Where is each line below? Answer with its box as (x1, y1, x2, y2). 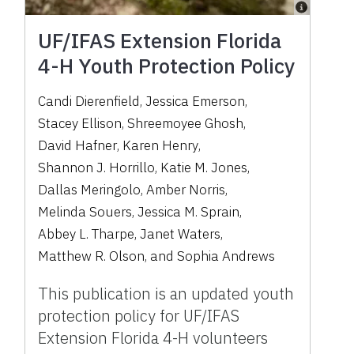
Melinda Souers (38, 203, 133, 221)
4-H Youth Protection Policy (38, 52, 296, 80)
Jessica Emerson (145, 92, 246, 111)
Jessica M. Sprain (137, 203, 240, 221)
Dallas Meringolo (38, 181, 141, 199)
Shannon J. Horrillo (38, 159, 156, 177)
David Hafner (38, 137, 118, 155)
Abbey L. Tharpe (38, 225, 135, 243)
